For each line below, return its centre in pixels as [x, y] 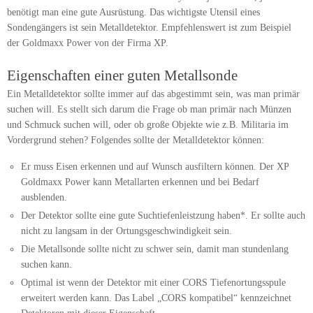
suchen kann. [47, 264]
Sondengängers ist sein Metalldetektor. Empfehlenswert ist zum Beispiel [149, 28]
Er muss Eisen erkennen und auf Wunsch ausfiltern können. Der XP [155, 166]
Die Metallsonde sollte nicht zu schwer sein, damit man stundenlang [155, 249]
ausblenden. [44, 197]
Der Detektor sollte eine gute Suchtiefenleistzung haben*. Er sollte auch [163, 215]
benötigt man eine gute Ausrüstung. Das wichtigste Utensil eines [133, 13]
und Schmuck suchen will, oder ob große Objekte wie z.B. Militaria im [148, 125]
